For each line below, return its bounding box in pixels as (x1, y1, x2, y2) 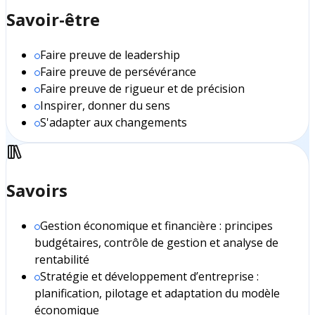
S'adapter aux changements (40, 114, 187, 130)
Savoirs (6, 178, 67, 202)
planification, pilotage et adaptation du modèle (34, 285, 280, 301)
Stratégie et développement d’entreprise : (40, 268, 259, 284)
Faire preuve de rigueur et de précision (40, 80, 245, 96)
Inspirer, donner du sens (40, 97, 170, 113)
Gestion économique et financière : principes (40, 217, 273, 233)
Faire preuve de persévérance (40, 63, 196, 79)
